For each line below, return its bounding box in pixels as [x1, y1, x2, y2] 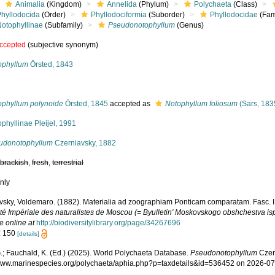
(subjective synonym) [26, 41, 99, 49]
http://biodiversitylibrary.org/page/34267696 [36, 219, 181, 227]
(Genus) [175, 21, 204, 29]
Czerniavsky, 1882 [53, 139, 117, 147]
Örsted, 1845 [63, 99, 109, 108]
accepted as [108, 99, 153, 108]
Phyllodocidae [210, 10, 258, 19]
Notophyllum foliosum [165, 99, 238, 108]
